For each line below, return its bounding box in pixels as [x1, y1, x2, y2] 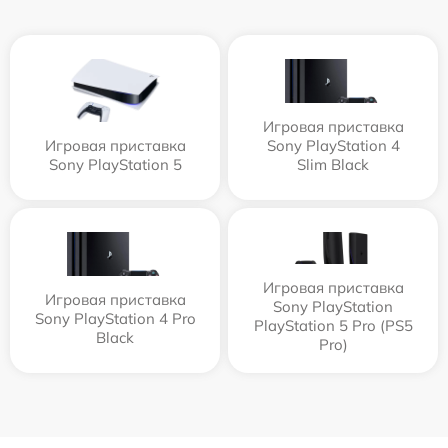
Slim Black [297, 155, 369, 175]
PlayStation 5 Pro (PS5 [253, 316, 413, 336]
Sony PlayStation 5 [48, 155, 182, 175]
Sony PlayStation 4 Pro [34, 309, 196, 329]
